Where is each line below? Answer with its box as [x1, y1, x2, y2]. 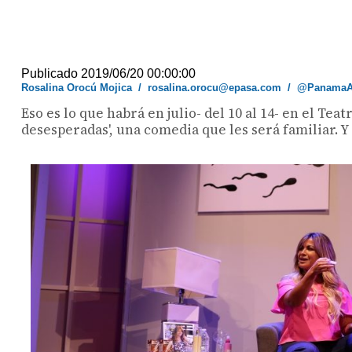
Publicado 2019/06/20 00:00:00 [21, 67, 196, 80]
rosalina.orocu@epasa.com [148, 82, 282, 93]
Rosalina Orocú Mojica [21, 82, 133, 93]
